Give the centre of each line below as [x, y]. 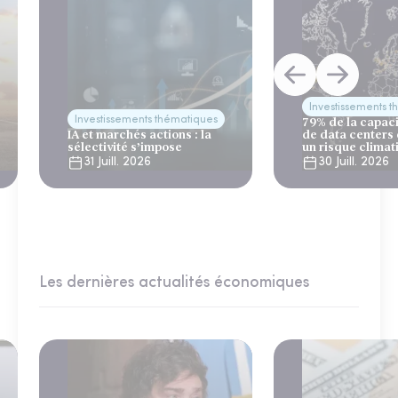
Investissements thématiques [146, 120]
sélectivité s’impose [125, 147]
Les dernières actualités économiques [175, 283]
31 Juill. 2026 [117, 163]
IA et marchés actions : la [139, 135]
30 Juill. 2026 [354, 163]
